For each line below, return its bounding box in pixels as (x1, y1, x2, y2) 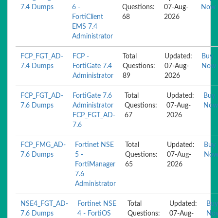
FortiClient (72, 14, 103, 20)
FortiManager (75, 161, 115, 168)
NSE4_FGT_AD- (20, 200, 68, 207)
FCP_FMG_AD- (20, 142, 66, 148)
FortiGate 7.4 (73, 63, 112, 70)
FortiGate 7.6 (73, 92, 112, 99)
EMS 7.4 (72, 23, 97, 30)
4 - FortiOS (77, 210, 111, 217)
